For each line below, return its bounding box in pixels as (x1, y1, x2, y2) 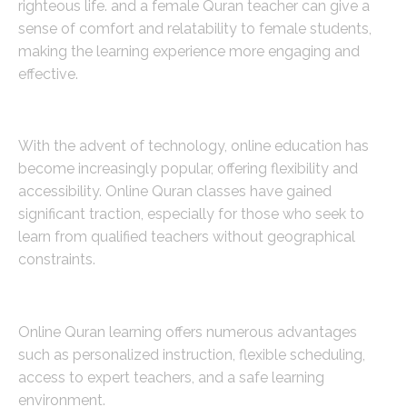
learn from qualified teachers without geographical (18, 228, 355, 246)
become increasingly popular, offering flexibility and (18, 160, 358, 178)
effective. (18, 65, 78, 83)
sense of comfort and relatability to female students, (18, 20, 372, 37)
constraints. (18, 251, 95, 269)
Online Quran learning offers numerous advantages (18, 323, 357, 341)
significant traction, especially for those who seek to (18, 205, 364, 223)
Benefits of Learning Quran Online (18, 282, 368, 308)
